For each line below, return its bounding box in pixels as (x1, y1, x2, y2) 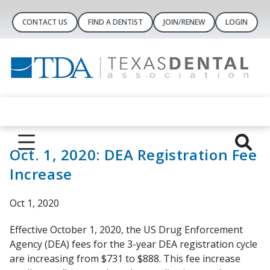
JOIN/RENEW (163, 17, 205, 27)
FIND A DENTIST (88, 17, 143, 27)
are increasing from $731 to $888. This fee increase (10, 252, 240, 266)
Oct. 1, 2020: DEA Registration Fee (10, 145, 257, 165)
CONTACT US (22, 17, 67, 27)
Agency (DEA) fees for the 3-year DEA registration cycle (10, 237, 257, 251)
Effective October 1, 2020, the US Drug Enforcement (10, 223, 243, 237)
